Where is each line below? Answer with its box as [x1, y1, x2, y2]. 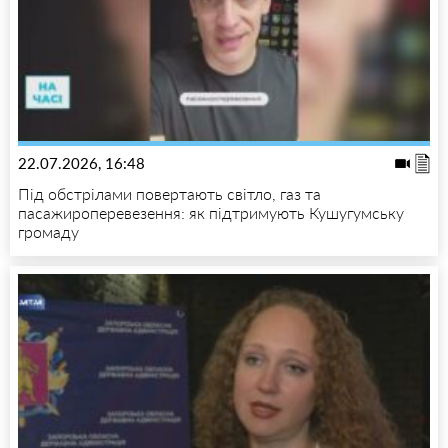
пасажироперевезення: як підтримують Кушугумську [18, 202, 404, 222]
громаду [18, 221, 79, 241]
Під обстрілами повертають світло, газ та [18, 183, 321, 203]
